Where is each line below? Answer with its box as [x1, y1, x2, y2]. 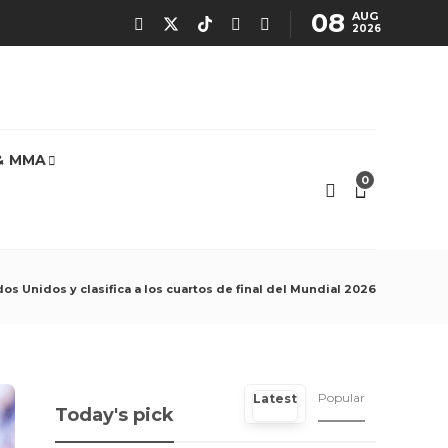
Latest [253, 391, 298, 406]
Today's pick [55, 404, 175, 426]
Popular [318, 390, 366, 405]
